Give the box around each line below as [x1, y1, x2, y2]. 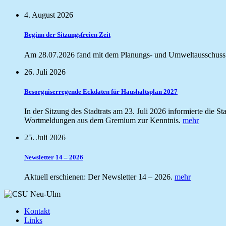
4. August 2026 [24, 11, 73, 20]
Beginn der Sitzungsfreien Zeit [24, 31, 110, 39]
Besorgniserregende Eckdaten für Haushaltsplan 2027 [24, 87, 178, 95]
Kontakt [24, 207, 50, 216]
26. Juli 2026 [24, 67, 66, 76]
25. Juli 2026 [24, 133, 66, 142]
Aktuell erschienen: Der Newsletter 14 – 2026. [24, 173, 175, 182]
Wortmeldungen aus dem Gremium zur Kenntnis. [24, 116, 183, 125]
